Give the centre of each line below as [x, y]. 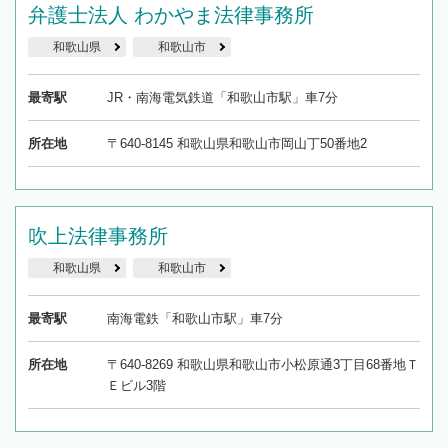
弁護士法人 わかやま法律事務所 [171, 15]
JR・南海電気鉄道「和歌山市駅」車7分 [222, 98]
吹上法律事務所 [98, 236]
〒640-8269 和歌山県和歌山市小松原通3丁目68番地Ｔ [262, 365]
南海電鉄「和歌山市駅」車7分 [194, 319]
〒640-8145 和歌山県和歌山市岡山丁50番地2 [236, 144]
